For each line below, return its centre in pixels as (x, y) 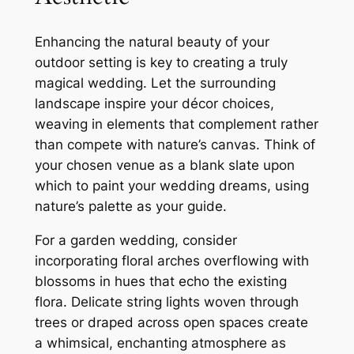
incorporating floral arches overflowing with (171, 260)
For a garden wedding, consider (136, 240)
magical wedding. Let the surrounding (155, 83)
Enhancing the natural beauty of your (152, 42)
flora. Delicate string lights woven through (166, 301)
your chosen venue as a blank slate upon (164, 166)
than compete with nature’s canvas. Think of (175, 145)
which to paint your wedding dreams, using (171, 186)
